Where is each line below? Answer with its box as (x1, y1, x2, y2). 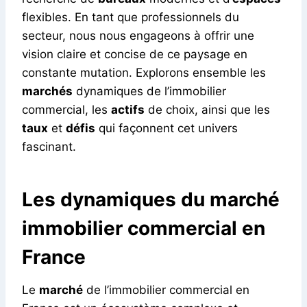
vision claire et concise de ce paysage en (22, 47, 247, 61)
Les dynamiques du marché (22, 187, 280, 211)
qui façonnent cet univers (95, 121, 238, 135)
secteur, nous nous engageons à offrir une (22, 28, 254, 42)
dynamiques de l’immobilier (73, 84, 226, 98)
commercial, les (22, 102, 111, 116)
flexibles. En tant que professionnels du (22, 10, 239, 24)
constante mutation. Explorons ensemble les (22, 65, 266, 79)
